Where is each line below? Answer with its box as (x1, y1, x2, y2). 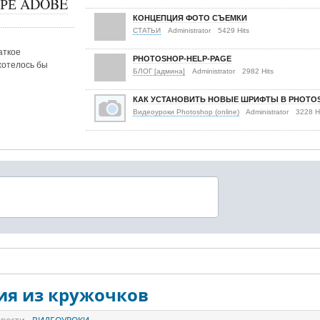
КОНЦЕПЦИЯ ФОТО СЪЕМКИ (133, 14, 247, 22)
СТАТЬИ (133, 26, 161, 34)
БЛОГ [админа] (133, 67, 185, 75)
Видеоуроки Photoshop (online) (133, 108, 239, 116)
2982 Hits (242, 67, 274, 75)
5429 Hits (218, 26, 249, 34)
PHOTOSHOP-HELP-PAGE (133, 54, 231, 63)
